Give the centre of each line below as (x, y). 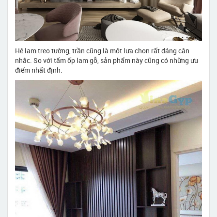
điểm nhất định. (39, 70)
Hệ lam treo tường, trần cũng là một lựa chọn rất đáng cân (102, 51)
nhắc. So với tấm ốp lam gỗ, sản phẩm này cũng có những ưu (107, 61)
